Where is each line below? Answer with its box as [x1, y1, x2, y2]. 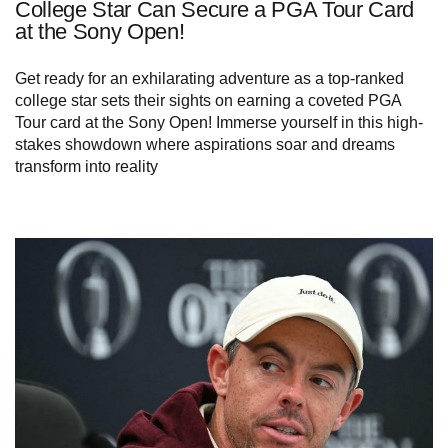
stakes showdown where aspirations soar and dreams [15, 136, 395, 154]
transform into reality [15, 158, 158, 176]
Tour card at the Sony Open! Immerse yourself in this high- [15, 114, 423, 132]
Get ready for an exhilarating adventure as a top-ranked [15, 70, 404, 88]
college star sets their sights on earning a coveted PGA [15, 92, 401, 110]
